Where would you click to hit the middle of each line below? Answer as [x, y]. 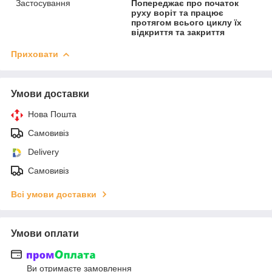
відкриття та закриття [178, 32]
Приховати [35, 54]
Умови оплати [45, 233]
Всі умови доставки [54, 194]
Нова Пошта [52, 114]
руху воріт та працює [178, 12]
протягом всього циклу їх [187, 22]
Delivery [43, 151]
